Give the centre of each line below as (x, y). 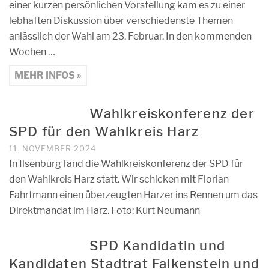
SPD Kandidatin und (157, 246)
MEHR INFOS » (48, 75)
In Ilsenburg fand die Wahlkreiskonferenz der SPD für (126, 164)
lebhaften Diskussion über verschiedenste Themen (121, 21)
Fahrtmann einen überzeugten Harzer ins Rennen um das (133, 195)
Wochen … (32, 52)
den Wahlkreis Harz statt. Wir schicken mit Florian (119, 179)
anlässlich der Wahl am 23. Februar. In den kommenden (130, 36)
